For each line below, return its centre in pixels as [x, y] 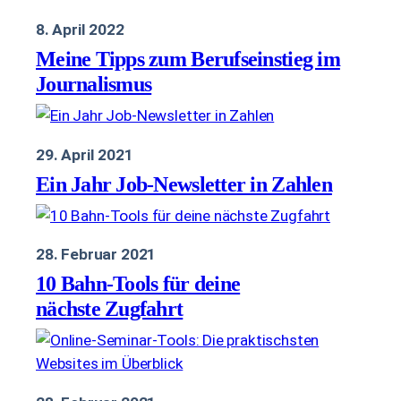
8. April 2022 [80, 30]
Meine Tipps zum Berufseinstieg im [188, 59]
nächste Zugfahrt [110, 309]
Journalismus [94, 84]
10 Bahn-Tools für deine [138, 284]
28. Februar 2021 [96, 255]
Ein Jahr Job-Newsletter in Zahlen [184, 183]
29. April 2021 [85, 154]
